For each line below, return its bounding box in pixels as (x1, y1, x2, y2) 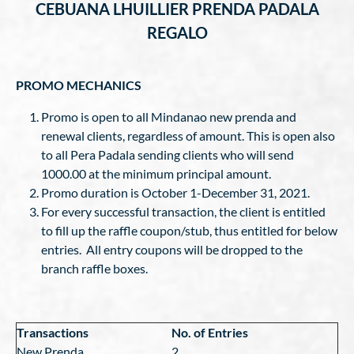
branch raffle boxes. (41, 261, 148, 276)
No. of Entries (171, 325, 248, 340)
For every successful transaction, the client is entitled (41, 204, 326, 219)
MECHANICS (66, 77, 141, 92)
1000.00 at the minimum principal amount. (41, 166, 271, 181)
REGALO (146, 23, 208, 42)
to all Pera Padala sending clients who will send (41, 147, 294, 162)
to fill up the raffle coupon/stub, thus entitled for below (41, 223, 337, 238)
